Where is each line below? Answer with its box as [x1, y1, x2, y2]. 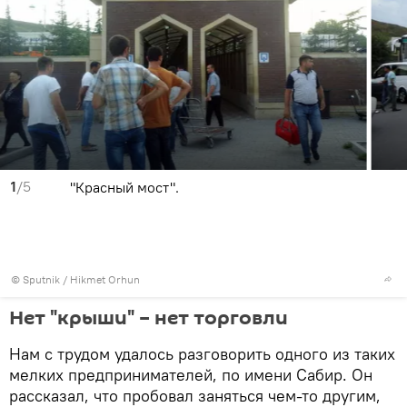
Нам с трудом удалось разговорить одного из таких [9, 342, 395, 364]
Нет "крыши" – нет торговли [9, 303, 288, 332]
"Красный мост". [70, 177, 179, 196]
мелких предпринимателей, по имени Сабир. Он [9, 363, 372, 385]
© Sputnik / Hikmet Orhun [11, 272, 140, 286]
